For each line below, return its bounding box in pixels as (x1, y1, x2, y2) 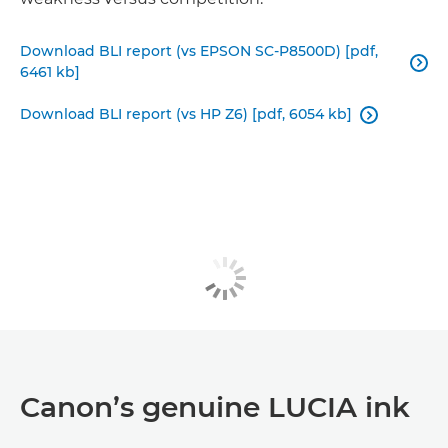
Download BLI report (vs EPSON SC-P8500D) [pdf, (20, 42, 378, 61)
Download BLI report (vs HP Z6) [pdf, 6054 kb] (20, 105, 352, 124)
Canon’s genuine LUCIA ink (20, 389, 410, 424)
